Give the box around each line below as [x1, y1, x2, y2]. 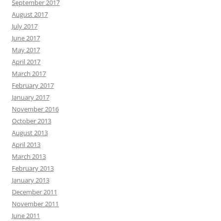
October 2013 [12, 116, 51, 125]
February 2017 [12, 81, 54, 90]
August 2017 [12, 10, 48, 19]
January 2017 [12, 93, 49, 102]
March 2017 [12, 69, 46, 78]
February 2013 [12, 164, 54, 173]
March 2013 [12, 152, 46, 161]
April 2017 [12, 57, 40, 66]
